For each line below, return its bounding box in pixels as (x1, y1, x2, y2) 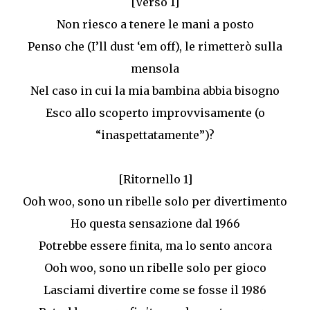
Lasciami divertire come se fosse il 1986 (44, 283, 266, 297)
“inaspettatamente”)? (95, 128, 215, 142)
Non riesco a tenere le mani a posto (56, 17, 254, 31)
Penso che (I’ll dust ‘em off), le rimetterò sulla (28, 39, 282, 53)
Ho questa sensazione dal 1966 (70, 217, 240, 230)
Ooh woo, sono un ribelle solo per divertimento (23, 194, 287, 208)
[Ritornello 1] (118, 172, 192, 186)
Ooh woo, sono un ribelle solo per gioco (44, 261, 266, 275)
